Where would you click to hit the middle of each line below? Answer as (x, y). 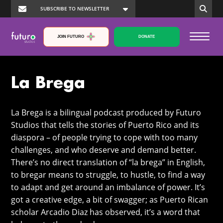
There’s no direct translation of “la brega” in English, (108, 163)
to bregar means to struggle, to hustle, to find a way (108, 175)
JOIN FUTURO (71, 36)
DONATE (147, 36)
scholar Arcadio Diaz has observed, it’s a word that (106, 212)
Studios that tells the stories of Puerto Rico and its (105, 125)
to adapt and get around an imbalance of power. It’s (108, 187)
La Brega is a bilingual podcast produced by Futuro (106, 113)
